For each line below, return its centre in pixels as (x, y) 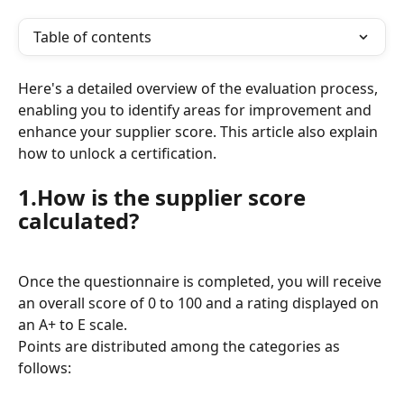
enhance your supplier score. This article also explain (200, 132)
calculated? (78, 221)
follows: (45, 367)
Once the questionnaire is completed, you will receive (202, 281)
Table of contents (92, 37)
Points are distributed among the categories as (181, 346)
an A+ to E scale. (73, 324)
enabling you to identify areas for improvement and (197, 110)
